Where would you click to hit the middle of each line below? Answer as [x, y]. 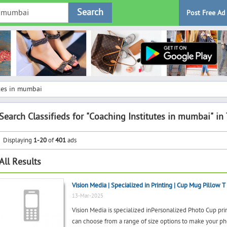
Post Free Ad [206, 13]
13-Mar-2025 [87, 196]
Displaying [18, 140]
